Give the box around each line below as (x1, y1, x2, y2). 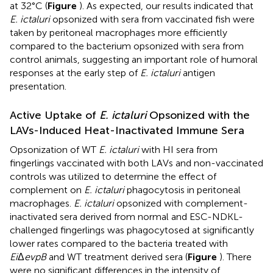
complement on (10, 183, 84, 196)
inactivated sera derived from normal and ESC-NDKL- (10, 210, 243, 222)
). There (219, 250, 252, 263)
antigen (180, 66, 215, 79)
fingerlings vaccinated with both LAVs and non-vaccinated (10, 157, 263, 169)
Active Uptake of (10, 108, 99, 122)
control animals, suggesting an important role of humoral (10, 53, 258, 65)
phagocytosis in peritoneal (124, 183, 241, 196)
